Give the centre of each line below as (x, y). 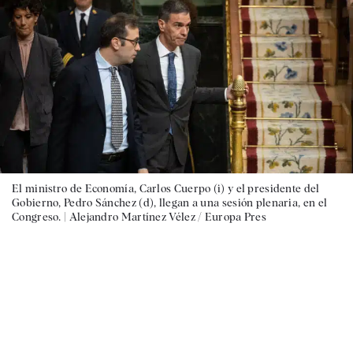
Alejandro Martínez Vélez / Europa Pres (168, 216)
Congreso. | (41, 216)
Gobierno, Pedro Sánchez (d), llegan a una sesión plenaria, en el (170, 202)
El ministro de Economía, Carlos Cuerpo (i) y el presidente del (166, 188)
